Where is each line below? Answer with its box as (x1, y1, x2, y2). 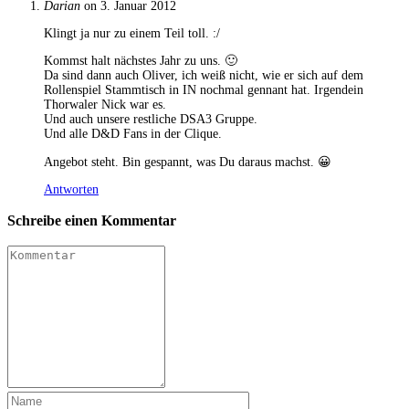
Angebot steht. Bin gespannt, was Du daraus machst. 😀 (44, 154, 331, 169)
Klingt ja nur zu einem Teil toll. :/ (44, 26, 220, 40)
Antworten (44, 182, 99, 196)
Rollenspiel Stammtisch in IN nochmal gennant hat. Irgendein (44, 82, 363, 97)
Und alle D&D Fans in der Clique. (44, 126, 222, 141)
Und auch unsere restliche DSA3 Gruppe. (44, 111, 257, 126)
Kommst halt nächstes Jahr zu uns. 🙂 (44, 53, 237, 68)
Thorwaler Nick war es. (44, 97, 166, 111)
